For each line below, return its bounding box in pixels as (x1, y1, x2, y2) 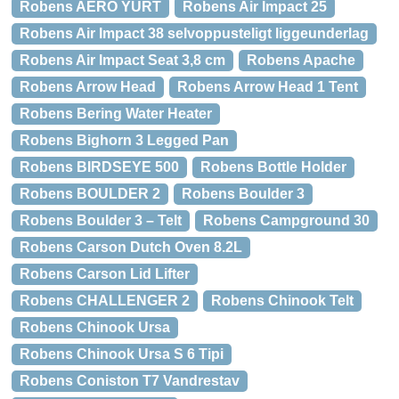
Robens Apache (247, 53, 355, 68)
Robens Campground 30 (203, 213, 370, 228)
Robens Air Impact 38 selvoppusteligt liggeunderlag (20, 26, 369, 41)
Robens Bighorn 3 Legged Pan (20, 133, 229, 148)
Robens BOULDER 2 (20, 186, 160, 201)
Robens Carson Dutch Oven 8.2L (20, 240, 242, 255)
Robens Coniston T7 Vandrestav (20, 373, 240, 388)
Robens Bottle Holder (200, 159, 346, 175)
